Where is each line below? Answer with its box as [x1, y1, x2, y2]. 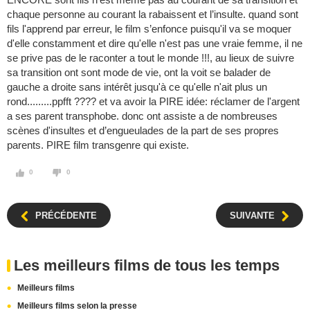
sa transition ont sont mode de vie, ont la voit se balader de [7, 66, 271, 79]
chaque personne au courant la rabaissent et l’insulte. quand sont [7, 8, 298, 21]
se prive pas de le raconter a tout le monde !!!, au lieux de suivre [7, 52, 294, 64]
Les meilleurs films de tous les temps [14, 257, 280, 275]
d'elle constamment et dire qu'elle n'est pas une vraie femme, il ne [7, 37, 302, 50]
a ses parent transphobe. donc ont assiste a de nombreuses [7, 110, 277, 122]
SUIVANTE [230, 210, 275, 221]
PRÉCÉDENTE [35, 210, 97, 221]
